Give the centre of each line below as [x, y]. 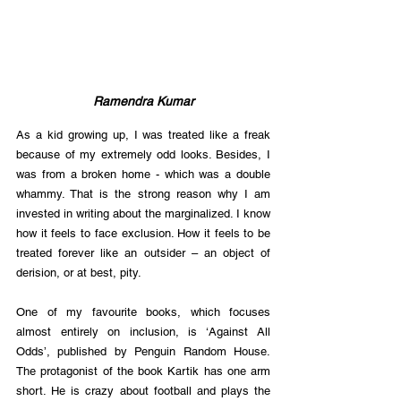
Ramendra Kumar [143, 101]
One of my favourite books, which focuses [143, 311]
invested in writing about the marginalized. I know [143, 213]
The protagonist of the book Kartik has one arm [143, 371]
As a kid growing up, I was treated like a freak [143, 134]
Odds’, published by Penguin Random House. [143, 351]
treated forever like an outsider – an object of [143, 252]
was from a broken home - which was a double [143, 174]
